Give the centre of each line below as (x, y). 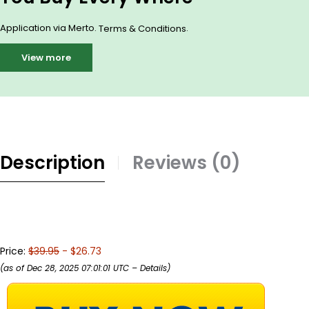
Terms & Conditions (142, 28)
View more (46, 57)
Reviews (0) (187, 162)
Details (153, 268)
